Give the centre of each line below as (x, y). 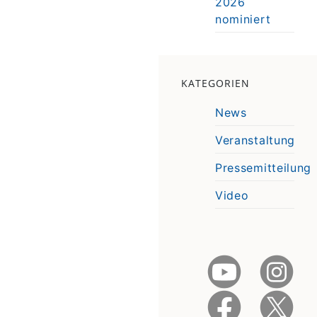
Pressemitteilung (263, 167)
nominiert (243, 19)
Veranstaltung (255, 140)
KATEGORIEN (215, 83)
